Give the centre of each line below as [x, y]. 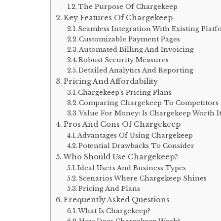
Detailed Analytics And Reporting [136, 70]
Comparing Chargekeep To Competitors [149, 103]
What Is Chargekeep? [114, 211]
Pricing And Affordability [110, 81]
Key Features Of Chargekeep [118, 18]
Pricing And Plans [110, 188]
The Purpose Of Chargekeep [128, 6]
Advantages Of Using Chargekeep [135, 135]
